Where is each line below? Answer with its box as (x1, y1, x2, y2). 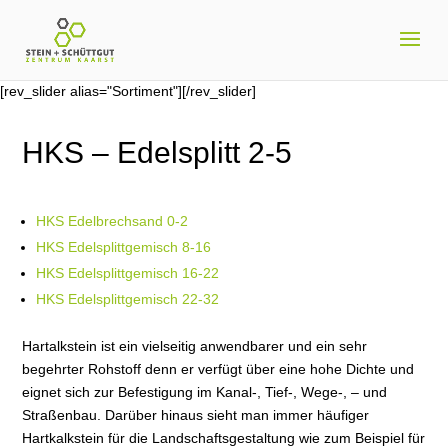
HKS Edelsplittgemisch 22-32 (36, 291, 220, 307)
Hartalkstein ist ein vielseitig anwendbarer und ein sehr (22, 338, 368, 354)
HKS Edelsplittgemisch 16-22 (36, 265, 220, 281)
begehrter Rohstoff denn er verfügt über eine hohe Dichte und (22, 361, 415, 377)
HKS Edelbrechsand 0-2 (36, 213, 189, 229)
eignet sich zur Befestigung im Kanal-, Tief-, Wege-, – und (22, 384, 388, 400)
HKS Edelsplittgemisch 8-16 (36, 239, 212, 255)
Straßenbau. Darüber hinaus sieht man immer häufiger (22, 407, 370, 423)
